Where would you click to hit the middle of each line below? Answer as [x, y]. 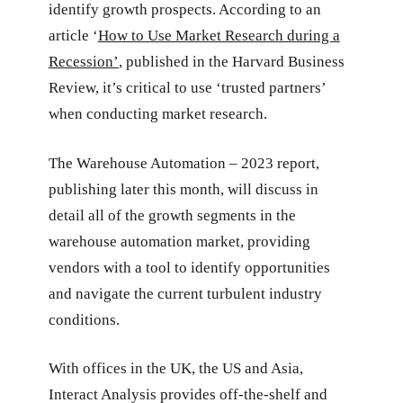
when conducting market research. [157, 114]
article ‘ [73, 36]
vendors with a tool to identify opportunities [189, 267]
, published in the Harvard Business [231, 62]
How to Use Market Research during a [219, 36]
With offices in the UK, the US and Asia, [175, 369]
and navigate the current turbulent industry [185, 293]
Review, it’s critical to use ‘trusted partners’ [187, 88]
